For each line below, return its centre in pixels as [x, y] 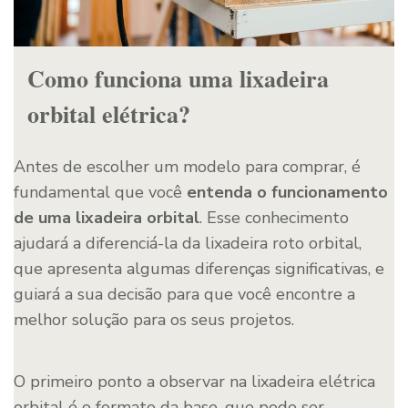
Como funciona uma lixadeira [178, 78]
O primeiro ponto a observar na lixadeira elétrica [194, 381]
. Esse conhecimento [274, 217]
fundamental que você [100, 192]
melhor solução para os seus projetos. [154, 319]
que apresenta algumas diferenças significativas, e [199, 268]
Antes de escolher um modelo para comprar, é [187, 166]
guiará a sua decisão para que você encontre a [184, 294]
